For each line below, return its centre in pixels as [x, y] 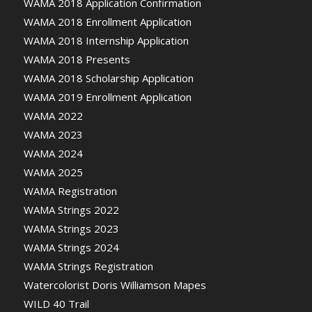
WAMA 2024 [53, 154]
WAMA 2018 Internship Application [106, 41]
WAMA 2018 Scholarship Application [108, 78]
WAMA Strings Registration [88, 266]
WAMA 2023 [53, 135]
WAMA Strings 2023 [71, 229]
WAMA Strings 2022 [71, 210]
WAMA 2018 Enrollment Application [107, 22]
